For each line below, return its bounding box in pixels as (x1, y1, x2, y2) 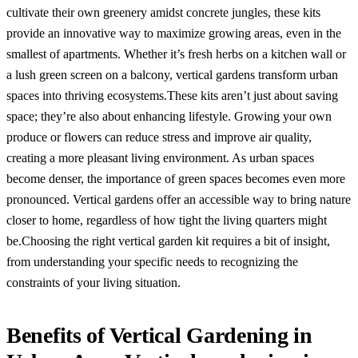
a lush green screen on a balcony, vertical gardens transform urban (6, 67, 338, 82)
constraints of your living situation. (6, 275, 181, 289)
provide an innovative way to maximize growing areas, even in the (6, 26, 341, 40)
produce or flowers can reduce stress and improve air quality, (6, 129, 312, 144)
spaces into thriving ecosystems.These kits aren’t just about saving (6, 88, 338, 102)
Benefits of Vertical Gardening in (6, 322, 312, 348)
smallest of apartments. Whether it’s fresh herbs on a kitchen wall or (6, 46, 346, 61)
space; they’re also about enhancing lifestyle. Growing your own (6, 109, 332, 123)
